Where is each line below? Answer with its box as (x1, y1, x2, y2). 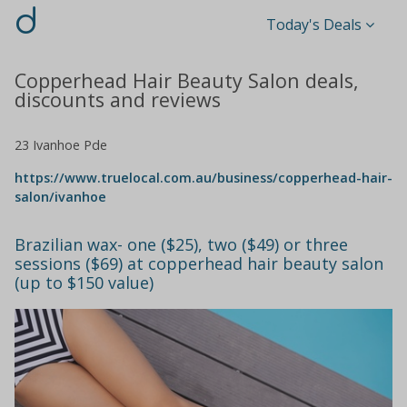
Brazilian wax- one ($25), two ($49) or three (15, 233, 348, 256)
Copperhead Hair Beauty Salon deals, (15, 66, 359, 94)
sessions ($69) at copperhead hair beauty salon (15, 253, 383, 275)
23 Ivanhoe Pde (15, 136, 107, 154)
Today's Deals (265, 15, 362, 35)
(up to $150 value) (15, 272, 154, 294)
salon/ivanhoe (15, 187, 106, 205)
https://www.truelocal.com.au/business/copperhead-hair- (15, 168, 392, 186)
